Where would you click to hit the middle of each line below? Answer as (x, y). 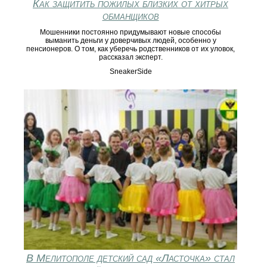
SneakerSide (131, 72)
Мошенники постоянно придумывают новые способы (131, 32)
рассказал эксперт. (131, 58)
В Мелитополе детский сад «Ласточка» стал (131, 258)
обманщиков (131, 16)
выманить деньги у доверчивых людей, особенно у (131, 41)
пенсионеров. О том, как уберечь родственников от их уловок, (131, 49)
